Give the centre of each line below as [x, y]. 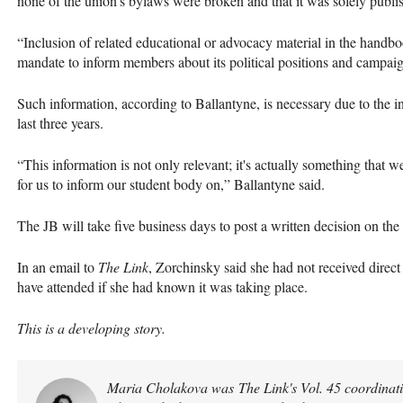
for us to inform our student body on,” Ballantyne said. [173, 184]
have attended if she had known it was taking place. [162, 286]
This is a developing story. [91, 327]
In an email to [58, 266]
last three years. [63, 122]
